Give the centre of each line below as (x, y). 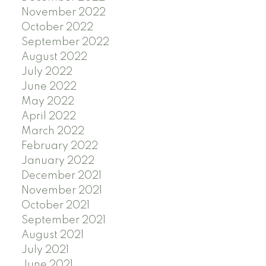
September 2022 (65, 42)
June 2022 (49, 86)
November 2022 (63, 12)
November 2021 (61, 190)
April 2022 (48, 116)
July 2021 (45, 250)
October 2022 (57, 27)
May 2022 (47, 101)
